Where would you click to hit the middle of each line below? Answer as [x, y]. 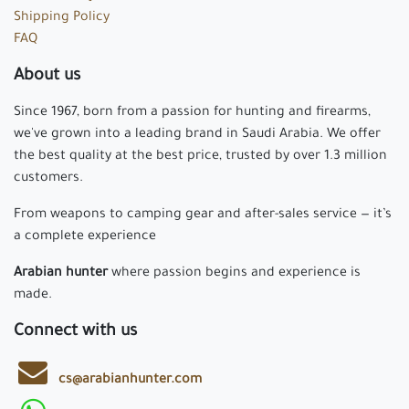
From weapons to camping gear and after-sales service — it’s [203, 215]
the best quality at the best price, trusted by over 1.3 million [200, 157]
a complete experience [87, 237]
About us [47, 76]
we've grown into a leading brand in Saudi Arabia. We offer [197, 135]
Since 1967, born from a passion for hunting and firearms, [192, 113]
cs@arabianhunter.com [131, 380]
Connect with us [75, 332]
